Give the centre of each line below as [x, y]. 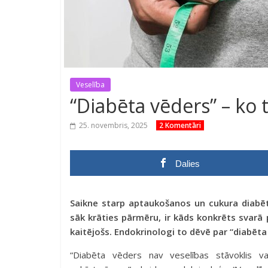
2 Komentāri [180, 125]
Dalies [187, 164]
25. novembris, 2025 [113, 125]
